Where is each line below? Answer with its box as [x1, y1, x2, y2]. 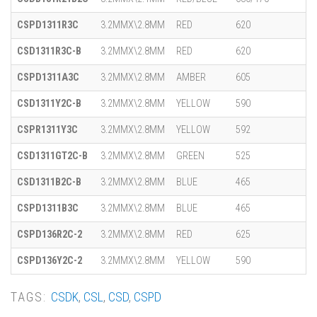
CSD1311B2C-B [17, 176, 81, 188]
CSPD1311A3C [17, 71, 79, 83]
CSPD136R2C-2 [17, 229, 82, 241]
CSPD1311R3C [17, 19, 79, 31]
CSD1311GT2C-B [17, 150, 88, 162]
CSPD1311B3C [17, 202, 79, 214]
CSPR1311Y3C [17, 124, 78, 136]
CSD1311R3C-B [17, 45, 81, 57]
